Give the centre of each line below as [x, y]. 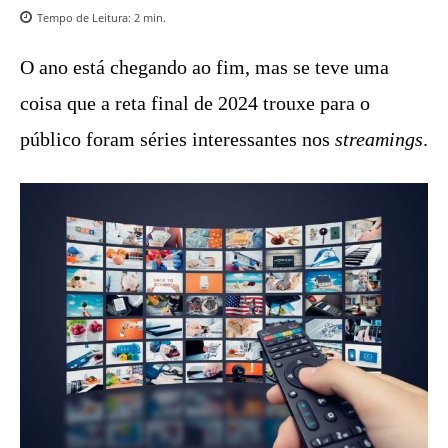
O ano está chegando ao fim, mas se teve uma [204, 66]
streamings [379, 138]
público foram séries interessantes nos [177, 138]
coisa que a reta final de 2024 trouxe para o [195, 102]
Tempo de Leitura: [85, 17]
